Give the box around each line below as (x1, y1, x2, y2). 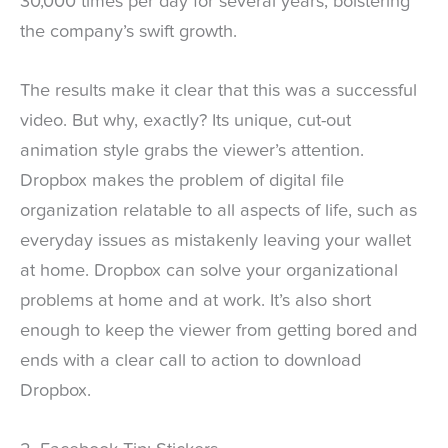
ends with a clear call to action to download (20, 351, 361, 370)
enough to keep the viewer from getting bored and (20, 321, 417, 340)
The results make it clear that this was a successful (20, 81, 417, 100)
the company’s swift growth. (20, 22, 237, 41)
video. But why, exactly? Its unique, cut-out (20, 111, 351, 130)
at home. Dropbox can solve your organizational (20, 261, 398, 280)
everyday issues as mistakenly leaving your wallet (20, 231, 411, 250)
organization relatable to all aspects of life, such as (20, 201, 417, 220)
